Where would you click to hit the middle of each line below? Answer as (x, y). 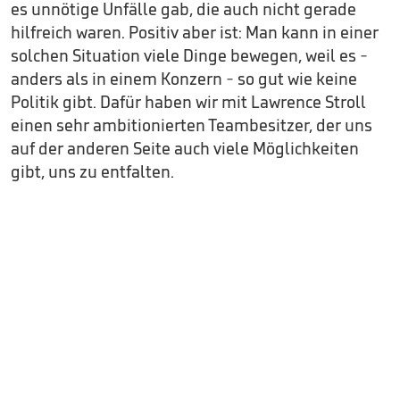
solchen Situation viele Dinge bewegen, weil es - (189, 56)
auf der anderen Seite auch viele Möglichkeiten (185, 149)
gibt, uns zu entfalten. (92, 172)
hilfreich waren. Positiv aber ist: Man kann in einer (195, 33)
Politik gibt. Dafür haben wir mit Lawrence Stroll (188, 102)
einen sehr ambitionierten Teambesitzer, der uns (192, 125)
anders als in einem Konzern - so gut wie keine (184, 79)
